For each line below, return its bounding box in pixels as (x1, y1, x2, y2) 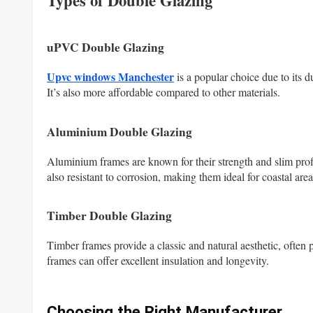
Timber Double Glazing (47, 207, 172, 225)
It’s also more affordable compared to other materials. (47, 84, 280, 99)
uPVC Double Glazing (47, 38, 164, 56)
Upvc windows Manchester (47, 68, 174, 85)
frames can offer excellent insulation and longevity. (47, 253, 269, 268)
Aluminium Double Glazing (47, 122, 192, 140)
